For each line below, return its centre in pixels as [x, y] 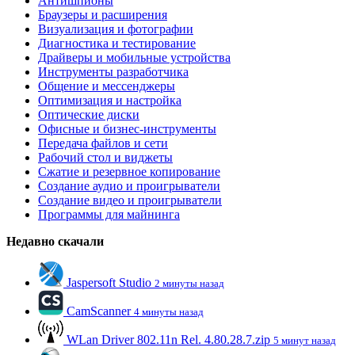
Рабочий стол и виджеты [105, 158]
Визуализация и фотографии [116, 29]
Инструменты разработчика [113, 72]
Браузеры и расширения [103, 15]
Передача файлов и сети [103, 143]
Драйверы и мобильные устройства [134, 58]
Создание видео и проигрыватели [130, 200]
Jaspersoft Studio [109, 283]
